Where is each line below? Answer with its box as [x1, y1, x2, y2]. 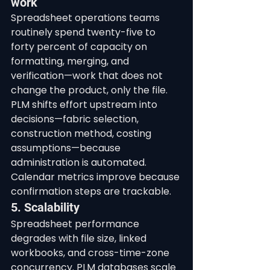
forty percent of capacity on [11, 40, 149, 54]
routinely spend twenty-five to [11, 25, 158, 39]
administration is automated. [11, 155, 149, 169]
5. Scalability [11, 200, 80, 215]
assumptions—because [11, 141, 123, 155]
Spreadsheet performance [11, 217, 142, 231]
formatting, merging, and [11, 54, 131, 68]
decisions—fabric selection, [11, 112, 141, 126]
